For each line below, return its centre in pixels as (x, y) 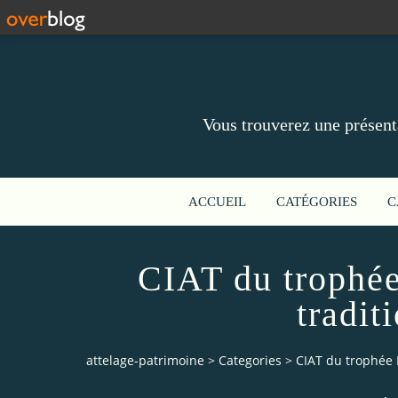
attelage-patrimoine (145, 361)
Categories (250, 361)
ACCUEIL (217, 202)
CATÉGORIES (317, 202)
